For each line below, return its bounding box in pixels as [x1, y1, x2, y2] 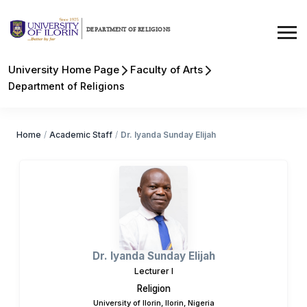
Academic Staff [49, 130, 112, 140]
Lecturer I [134, 265, 173, 276]
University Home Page [8, 63, 119, 76]
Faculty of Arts [130, 63, 203, 76]
